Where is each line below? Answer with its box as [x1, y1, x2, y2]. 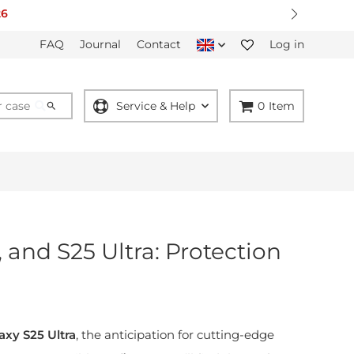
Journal [80, 37, 121, 51]
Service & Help [116, 99, 195, 113]
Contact [137, 37, 181, 51]
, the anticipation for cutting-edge [76, 327, 274, 342]
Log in [269, 37, 304, 51]
